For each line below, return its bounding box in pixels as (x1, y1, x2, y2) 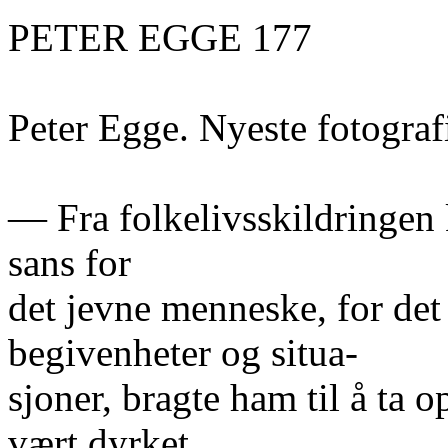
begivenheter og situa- (8, 331, 358, 374)
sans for (8, 241, 131, 284)
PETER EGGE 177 (8, 16, 312, 59)
